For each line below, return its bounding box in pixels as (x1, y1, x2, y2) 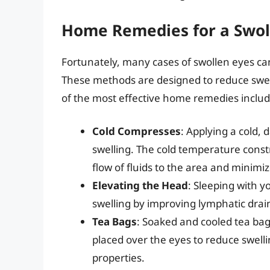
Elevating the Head (92, 178, 188, 193)
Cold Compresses (92, 124, 181, 139)
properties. (92, 251, 145, 265)
